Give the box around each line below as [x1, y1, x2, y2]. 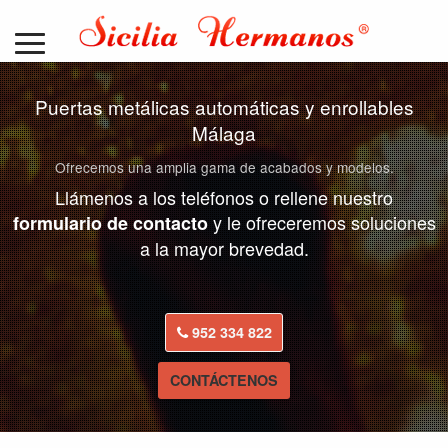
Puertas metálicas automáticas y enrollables [34, 93, 414, 120]
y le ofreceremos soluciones [212, 209, 436, 235]
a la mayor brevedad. [139, 235, 309, 261]
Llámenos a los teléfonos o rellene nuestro [55, 184, 393, 210]
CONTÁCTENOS [170, 370, 278, 391]
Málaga [192, 119, 256, 146]
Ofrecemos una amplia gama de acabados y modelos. [54, 157, 394, 177]
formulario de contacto [12, 210, 213, 236]
